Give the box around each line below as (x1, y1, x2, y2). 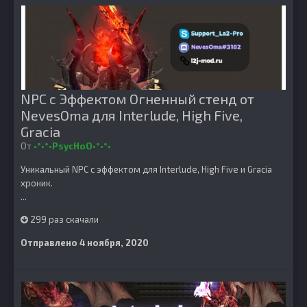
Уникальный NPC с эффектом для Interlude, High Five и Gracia (21, 164, 272, 175)
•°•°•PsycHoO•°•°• (34, 140, 111, 151)
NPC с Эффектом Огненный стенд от (21, 90, 254, 107)
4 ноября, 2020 (79, 237, 149, 248)
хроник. (21, 177, 53, 188)
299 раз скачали (28, 214, 99, 225)
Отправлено (21, 237, 79, 248)
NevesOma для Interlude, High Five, (21, 107, 243, 123)
